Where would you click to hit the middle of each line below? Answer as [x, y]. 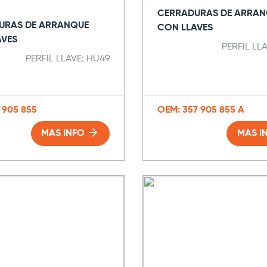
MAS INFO [64, 133]
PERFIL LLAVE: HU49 [68, 59]
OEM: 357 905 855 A [201, 110]
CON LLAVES [185, 28]
